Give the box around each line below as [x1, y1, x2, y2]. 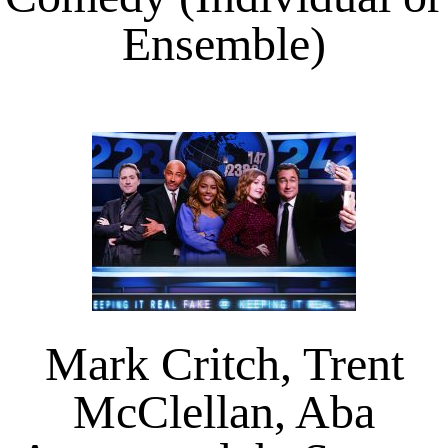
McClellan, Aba [73, 384, 375, 438]
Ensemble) [122, 17, 326, 71]
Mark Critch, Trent [44, 336, 404, 390]
